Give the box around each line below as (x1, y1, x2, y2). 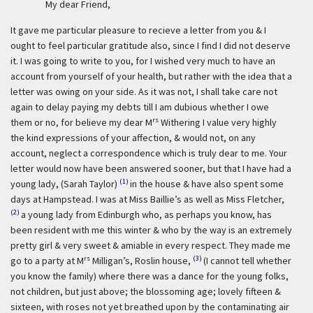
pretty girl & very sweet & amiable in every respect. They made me (10, 239, 291, 252)
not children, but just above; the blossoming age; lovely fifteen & (10, 285, 281, 298)
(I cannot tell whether (203, 254, 291, 267)
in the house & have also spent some (130, 177, 284, 190)
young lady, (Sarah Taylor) (10, 177, 117, 190)
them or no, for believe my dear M (10, 116, 152, 129)
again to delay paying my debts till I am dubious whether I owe (10, 101, 269, 113)
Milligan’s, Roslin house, (90, 254, 191, 267)
